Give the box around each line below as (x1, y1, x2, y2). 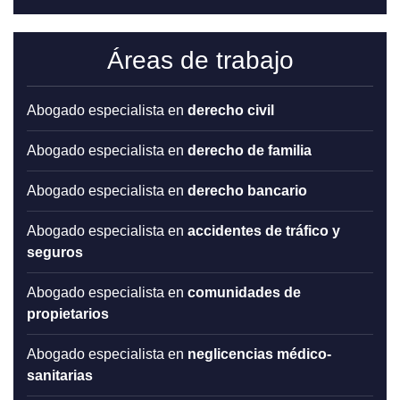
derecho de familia (187, 142, 312, 158)
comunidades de (187, 284, 301, 300)
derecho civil (187, 102, 274, 118)
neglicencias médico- (187, 346, 331, 362)
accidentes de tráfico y (187, 222, 340, 238)
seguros (27, 244, 83, 260)
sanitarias (27, 367, 93, 383)
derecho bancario (187, 182, 307, 198)
